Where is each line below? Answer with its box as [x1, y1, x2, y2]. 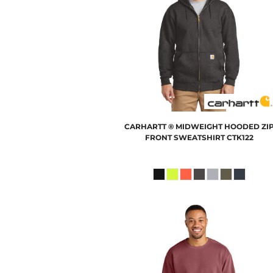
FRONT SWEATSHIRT [144, 133, 225, 143]
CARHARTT [124, 122, 166, 132]
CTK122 [226, 133, 253, 143]
